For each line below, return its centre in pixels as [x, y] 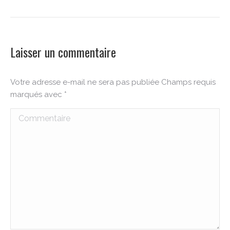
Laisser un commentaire [63, 52]
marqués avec [37, 94]
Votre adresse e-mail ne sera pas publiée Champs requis [113, 82]
